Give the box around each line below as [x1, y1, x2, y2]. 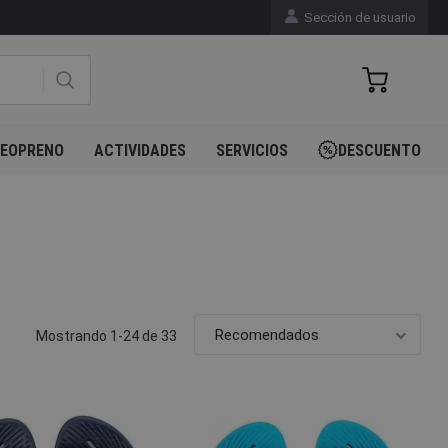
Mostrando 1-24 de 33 [35, 328, 177, 344]
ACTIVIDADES [94, 141, 186, 160]
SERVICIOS [216, 141, 288, 160]
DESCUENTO [338, 141, 421, 160]
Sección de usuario [301, 9, 417, 25]
